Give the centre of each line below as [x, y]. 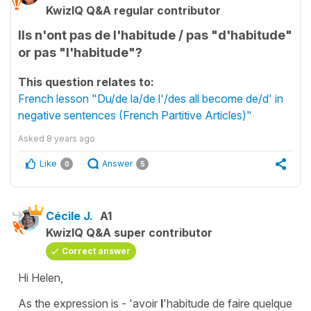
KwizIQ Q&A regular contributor [133, 10]
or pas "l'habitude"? [80, 52]
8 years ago [71, 138]
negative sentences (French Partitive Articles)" [135, 115]
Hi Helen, [41, 278]
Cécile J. [69, 216]
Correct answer [96, 251]
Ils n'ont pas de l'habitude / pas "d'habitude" [155, 35]
